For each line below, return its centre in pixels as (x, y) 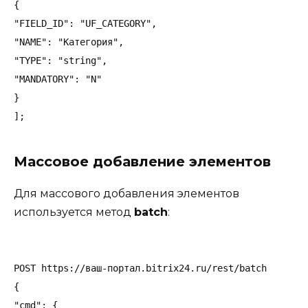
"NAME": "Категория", (69, 42)
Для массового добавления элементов (126, 193)
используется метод (74, 212)
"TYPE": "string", (60, 60)
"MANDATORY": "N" (58, 79)
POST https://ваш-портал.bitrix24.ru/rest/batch (140, 268)
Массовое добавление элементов (142, 161)
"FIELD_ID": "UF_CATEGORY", (85, 23)
